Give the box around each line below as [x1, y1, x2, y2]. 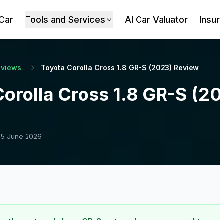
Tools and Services [25, 14, 106, 25]
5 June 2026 [1, 132, 42, 140]
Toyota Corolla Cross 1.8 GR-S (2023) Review [41, 63, 199, 72]
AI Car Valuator [125, 14, 188, 25]
